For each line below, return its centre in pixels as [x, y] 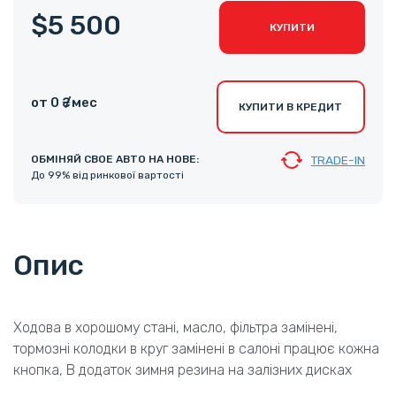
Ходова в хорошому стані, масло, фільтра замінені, [175, 328]
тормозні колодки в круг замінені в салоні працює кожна [196, 349]
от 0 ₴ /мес [64, 102]
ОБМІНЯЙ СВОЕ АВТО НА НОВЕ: [115, 160]
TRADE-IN [338, 160]
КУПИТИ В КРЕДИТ [291, 107]
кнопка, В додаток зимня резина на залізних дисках [183, 370]
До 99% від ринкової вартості [107, 175]
